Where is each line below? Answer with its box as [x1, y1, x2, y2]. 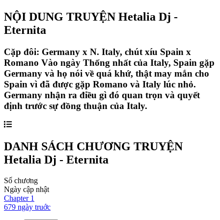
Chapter [4, 194, 30, 203]
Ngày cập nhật [4, 185, 49, 194]
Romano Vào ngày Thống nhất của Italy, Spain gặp [4, 57, 215, 68]
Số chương [4, 176, 38, 185]
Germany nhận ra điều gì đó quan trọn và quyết [4, 89, 200, 100]
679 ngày [4, 203, 33, 212]
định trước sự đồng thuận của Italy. [4, 100, 147, 111]
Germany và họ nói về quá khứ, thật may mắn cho [4, 68, 209, 79]
